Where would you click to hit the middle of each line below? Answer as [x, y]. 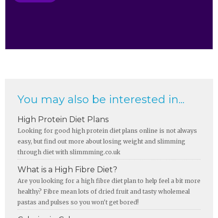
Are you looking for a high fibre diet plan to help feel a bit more [109, 181]
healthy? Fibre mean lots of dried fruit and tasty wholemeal [104, 191]
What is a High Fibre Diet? [67, 169]
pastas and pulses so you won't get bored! [78, 202]
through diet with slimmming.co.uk [69, 152]
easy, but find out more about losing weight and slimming [101, 141]
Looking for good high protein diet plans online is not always [107, 130]
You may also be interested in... [101, 100]
